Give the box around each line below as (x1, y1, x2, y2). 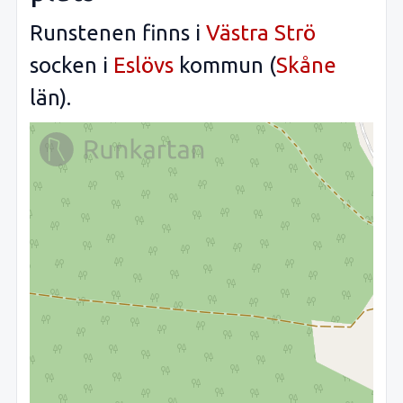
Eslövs (113, 52, 174, 77)
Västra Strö (206, 20, 316, 45)
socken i (30, 52, 113, 77)
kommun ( (174, 52, 276, 77)
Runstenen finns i (30, 20, 206, 45)
